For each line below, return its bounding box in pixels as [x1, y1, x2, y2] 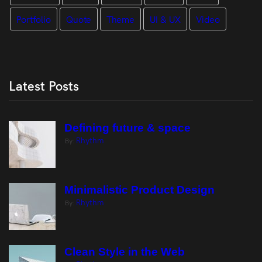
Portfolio [16, 12, 51, 25]
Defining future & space [64, 121, 191, 134]
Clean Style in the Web [64, 245, 185, 258]
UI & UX [150, 12, 181, 25]
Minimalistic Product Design [64, 183, 215, 196]
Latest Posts [9, 75, 79, 94]
